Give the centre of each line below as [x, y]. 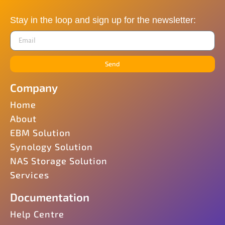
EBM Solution [40, 132]
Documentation [50, 197]
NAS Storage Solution [59, 160]
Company [34, 87]
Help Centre [37, 214]
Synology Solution [51, 146]
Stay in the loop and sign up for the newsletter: [103, 20]
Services [30, 175]
